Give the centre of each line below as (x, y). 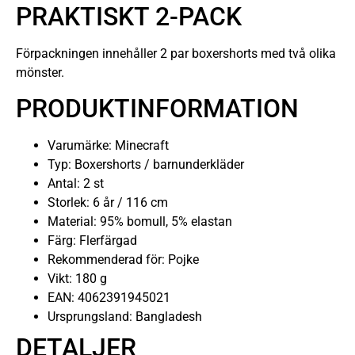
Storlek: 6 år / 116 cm (108, 202)
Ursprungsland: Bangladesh (125, 316)
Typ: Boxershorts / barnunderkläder (146, 164)
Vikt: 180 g (77, 278)
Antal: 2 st (76, 183)
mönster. (40, 72)
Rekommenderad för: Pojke (123, 259)
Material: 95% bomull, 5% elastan (140, 221)
